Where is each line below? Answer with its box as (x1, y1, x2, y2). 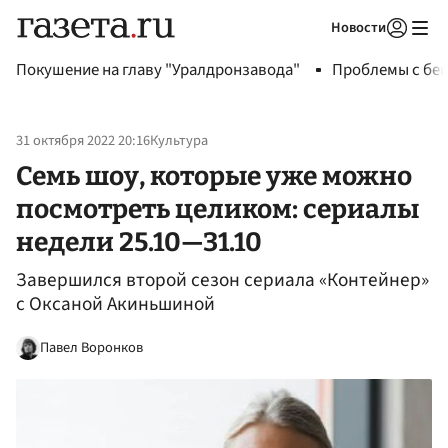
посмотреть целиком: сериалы (16, 192, 419, 225)
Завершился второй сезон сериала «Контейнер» (16, 266, 429, 295)
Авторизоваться (268, 44, 362, 62)
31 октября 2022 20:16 (16, 130, 150, 152)
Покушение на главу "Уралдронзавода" (16, 58, 300, 82)
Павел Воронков (40, 336, 143, 358)
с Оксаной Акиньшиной (16, 290, 215, 319)
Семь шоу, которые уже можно (16, 159, 412, 192)
